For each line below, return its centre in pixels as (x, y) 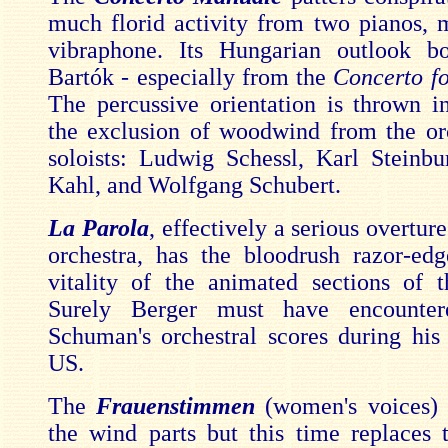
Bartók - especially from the (191, 77)
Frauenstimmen (181, 406)
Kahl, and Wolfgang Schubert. (194, 185)
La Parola (98, 228)
